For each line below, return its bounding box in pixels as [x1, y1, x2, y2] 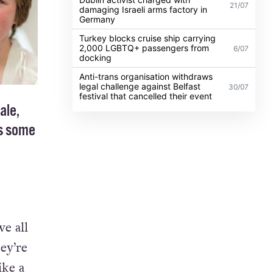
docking [79, 52, 112, 63]
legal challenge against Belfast [79, 80, 201, 91]
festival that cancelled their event [79, 90, 213, 101]
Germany [79, 13, 116, 24]
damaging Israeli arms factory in [79, 4, 208, 15]
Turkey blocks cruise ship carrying [79, 32, 216, 43]
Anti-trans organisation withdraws [79, 71, 213, 82]
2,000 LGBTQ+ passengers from [79, 42, 210, 53]
